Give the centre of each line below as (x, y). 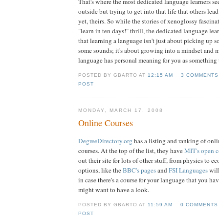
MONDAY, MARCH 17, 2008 (121, 110)
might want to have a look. (114, 190)
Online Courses (106, 123)
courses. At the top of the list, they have (131, 151)
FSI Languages (188, 170)
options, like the (100, 170)
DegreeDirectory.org (105, 141)
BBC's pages (139, 170)
